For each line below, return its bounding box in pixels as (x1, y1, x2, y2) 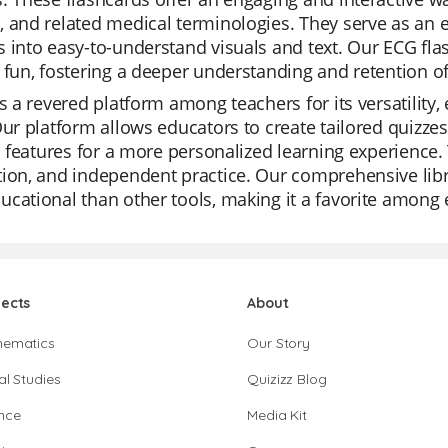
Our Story (247, 334, 311, 352)
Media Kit (247, 406, 308, 424)
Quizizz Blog (247, 370, 327, 388)
